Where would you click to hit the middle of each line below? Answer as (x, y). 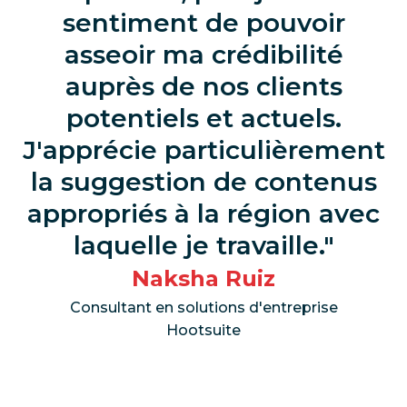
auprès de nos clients (203, 87)
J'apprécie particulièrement (203, 150)
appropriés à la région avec (203, 214)
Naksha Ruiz (203, 279)
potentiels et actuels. (203, 119)
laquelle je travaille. (198, 246)
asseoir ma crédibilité (203, 55)
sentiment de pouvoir (203, 23)
